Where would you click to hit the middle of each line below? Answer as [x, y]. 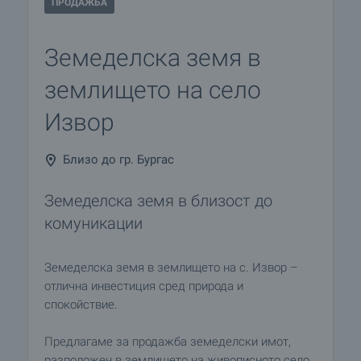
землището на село [153, 90]
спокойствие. [81, 305]
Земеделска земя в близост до [158, 201]
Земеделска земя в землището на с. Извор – [171, 268]
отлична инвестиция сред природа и [144, 286]
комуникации [93, 223]
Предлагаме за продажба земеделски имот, [168, 342]
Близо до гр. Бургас [118, 160]
